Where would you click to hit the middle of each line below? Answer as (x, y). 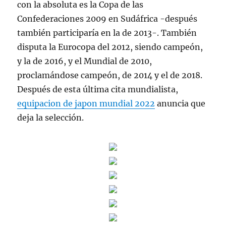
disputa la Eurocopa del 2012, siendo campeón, (110, 47)
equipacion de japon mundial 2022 (86, 103)
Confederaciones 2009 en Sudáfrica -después (107, 19)
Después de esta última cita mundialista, (98, 89)
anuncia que (180, 103)
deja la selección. (51, 118)
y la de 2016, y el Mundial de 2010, (85, 61)
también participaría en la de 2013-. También (107, 33)
